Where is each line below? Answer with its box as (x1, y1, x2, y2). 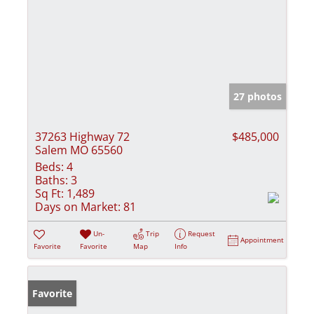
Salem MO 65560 (35, 142, 123, 158)
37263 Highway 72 (35, 128, 130, 144)
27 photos (233, 89, 282, 103)
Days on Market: (35, 198, 121, 214)
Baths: (35, 172, 68, 188)
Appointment (240, 234, 285, 245)
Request (188, 228, 216, 238)
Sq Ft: (35, 185, 64, 201)
